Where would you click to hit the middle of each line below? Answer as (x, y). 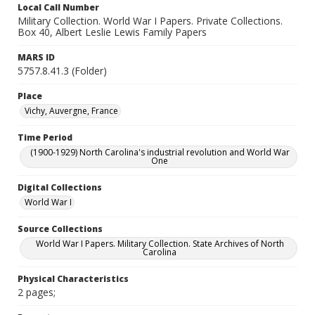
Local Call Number (58, 7)
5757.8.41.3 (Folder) (62, 71)
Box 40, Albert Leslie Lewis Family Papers (112, 32)
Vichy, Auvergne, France (71, 111)
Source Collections (60, 229)
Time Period (45, 137)
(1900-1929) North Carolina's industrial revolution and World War (160, 152)
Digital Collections (60, 187)
